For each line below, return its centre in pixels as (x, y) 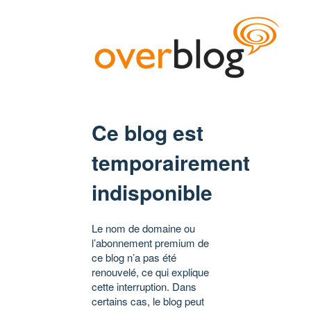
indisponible (152, 192)
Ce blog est (148, 133)
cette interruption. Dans (144, 287)
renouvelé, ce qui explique (150, 272)
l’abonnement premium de (150, 243)
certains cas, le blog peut (148, 301)
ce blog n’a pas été (134, 258)
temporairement (171, 162)
